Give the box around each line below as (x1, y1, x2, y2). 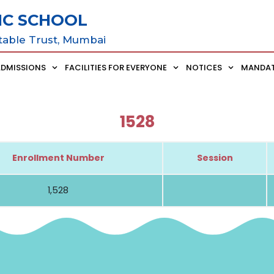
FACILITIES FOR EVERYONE (65, 61, 168, 73)
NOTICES (186, 61, 223, 73)
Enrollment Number (12, 151, 105, 164)
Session (196, 151, 233, 164)
